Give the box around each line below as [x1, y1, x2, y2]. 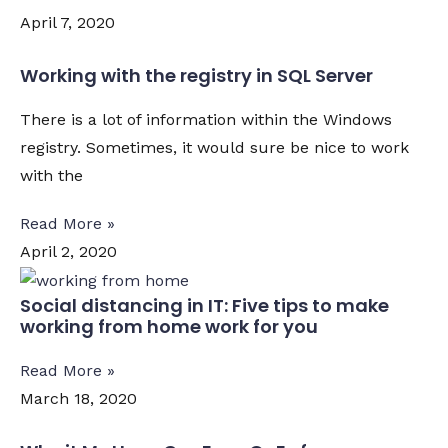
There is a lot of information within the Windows [20, 110, 392, 129]
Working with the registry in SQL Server [20, 63, 373, 88]
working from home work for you [20, 314, 318, 339]
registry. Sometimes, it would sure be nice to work [20, 138, 409, 157]
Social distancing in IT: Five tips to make [20, 293, 389, 318]
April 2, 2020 [20, 242, 117, 261]
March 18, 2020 [20, 389, 137, 408]
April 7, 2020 [20, 13, 115, 32]
